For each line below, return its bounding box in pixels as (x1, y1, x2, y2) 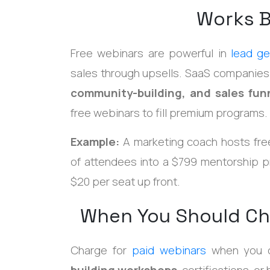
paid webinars (131, 242, 206, 258)
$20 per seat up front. (71, 173, 180, 189)
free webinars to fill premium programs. (71, 104, 268, 121)
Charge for (71, 242, 132, 258)
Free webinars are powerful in (71, 45, 231, 61)
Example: (71, 133, 119, 149)
